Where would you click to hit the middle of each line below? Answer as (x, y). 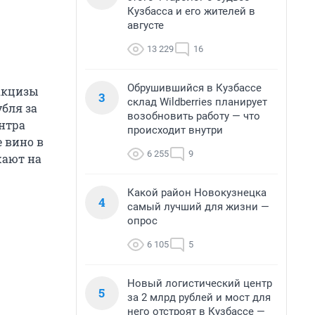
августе (146, 25)
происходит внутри (175, 130)
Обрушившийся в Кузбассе (194, 88)
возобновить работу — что (194, 116)
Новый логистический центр (200, 283)
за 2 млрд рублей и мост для (199, 297)
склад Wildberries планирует (197, 102)
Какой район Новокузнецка (197, 193)
